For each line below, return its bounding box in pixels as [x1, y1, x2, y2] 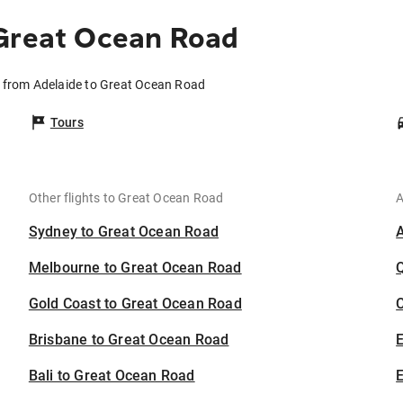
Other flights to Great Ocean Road [28, 191, 224, 205]
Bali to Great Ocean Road [28, 367, 195, 384]
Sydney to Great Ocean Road [28, 223, 219, 240]
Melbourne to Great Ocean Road [28, 259, 242, 276]
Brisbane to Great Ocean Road [28, 331, 229, 348]
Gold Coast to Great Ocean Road [28, 295, 242, 312]
